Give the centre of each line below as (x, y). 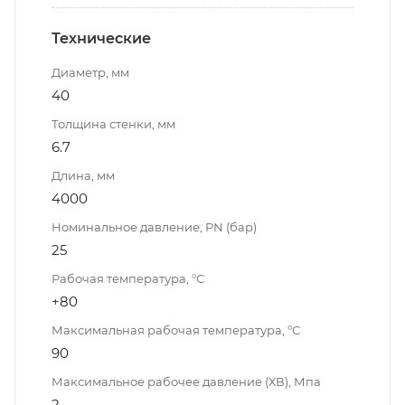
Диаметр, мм (90, 72)
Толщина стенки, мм (113, 123)
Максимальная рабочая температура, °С (176, 330)
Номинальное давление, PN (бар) (154, 226)
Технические (101, 38)
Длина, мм (83, 175)
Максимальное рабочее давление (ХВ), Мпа (186, 381)
